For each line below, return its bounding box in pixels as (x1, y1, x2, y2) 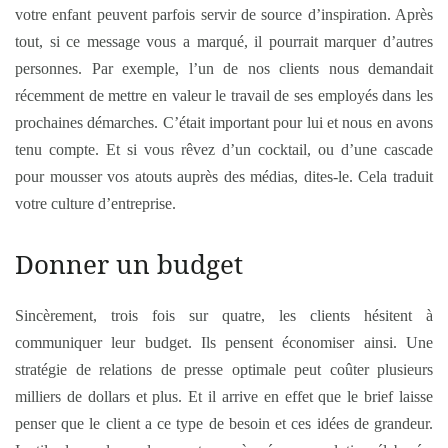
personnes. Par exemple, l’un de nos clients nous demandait (15, 60, 433, 77)
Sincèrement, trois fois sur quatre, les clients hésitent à (15, 307, 433, 324)
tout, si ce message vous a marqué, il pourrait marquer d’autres (15, 33, 433, 50)
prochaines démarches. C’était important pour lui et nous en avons (15, 114, 433, 131)
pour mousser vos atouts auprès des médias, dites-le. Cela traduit (15, 168, 433, 185)
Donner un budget (15, 246, 243, 282)
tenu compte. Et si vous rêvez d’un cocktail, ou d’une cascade (15, 141, 433, 158)
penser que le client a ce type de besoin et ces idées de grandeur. (15, 415, 433, 432)
